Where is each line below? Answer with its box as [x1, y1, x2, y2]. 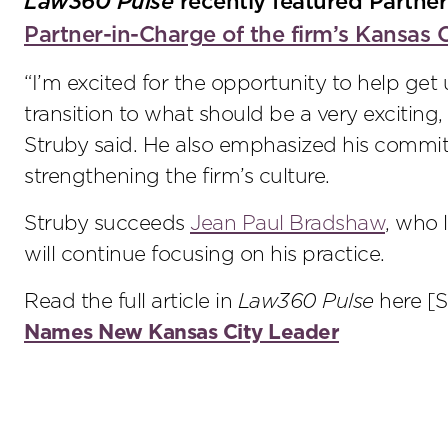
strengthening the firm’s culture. [24, 165, 330, 187]
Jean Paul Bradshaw [190, 212, 385, 234]
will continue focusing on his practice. [24, 243, 385, 265]
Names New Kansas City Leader [24, 321, 339, 343]
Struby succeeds [24, 212, 190, 234]
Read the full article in [24, 290, 238, 312]
